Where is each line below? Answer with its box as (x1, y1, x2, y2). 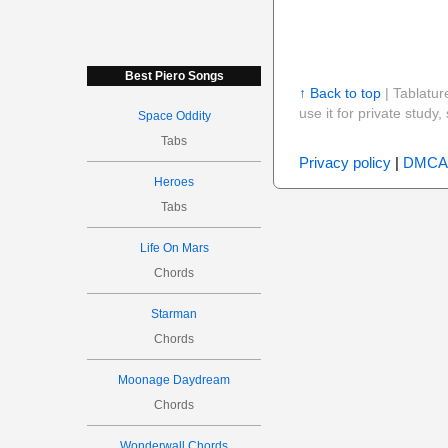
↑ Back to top (298, 85, 381, 101)
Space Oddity (137, 109, 211, 123)
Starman (151, 307, 198, 321)
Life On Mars (139, 241, 209, 255)
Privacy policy (298, 154, 391, 171)
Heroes (154, 175, 195, 189)
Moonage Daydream (118, 373, 231, 387)
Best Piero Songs (124, 69, 224, 83)
